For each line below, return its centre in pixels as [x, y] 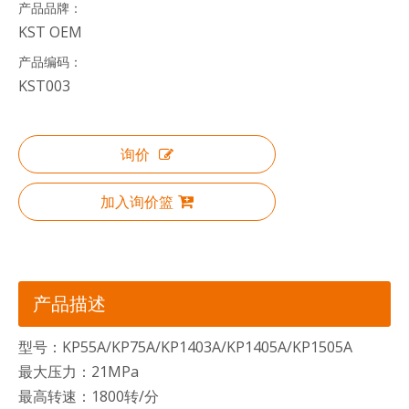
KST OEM [50, 31]
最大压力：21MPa [79, 371]
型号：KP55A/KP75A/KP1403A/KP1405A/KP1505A [185, 346]
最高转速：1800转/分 [89, 396]
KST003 [44, 85]
